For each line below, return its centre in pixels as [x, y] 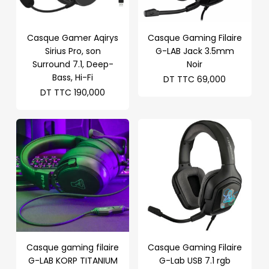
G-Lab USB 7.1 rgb [195, 261]
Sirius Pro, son [73, 51]
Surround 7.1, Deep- [73, 64]
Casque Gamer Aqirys [73, 38]
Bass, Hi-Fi [73, 77]
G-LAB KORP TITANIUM [73, 261]
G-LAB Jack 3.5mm [195, 51]
